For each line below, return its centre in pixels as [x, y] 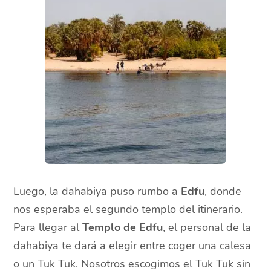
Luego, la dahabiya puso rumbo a [97, 191]
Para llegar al [48, 227]
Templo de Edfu [123, 227]
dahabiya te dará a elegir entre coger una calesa [132, 245]
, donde [223, 191]
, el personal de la [207, 227]
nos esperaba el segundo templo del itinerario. [128, 209]
